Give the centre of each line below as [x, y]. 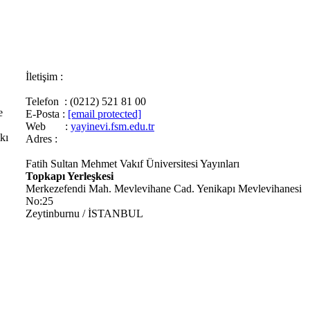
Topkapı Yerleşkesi [70, 176]
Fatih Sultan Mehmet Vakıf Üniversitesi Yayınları [133, 164]
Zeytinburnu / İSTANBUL [84, 213]
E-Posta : [47, 114]
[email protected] [104, 114]
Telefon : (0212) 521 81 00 [86, 101]
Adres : [42, 139]
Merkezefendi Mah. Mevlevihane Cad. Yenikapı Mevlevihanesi [164, 189]
